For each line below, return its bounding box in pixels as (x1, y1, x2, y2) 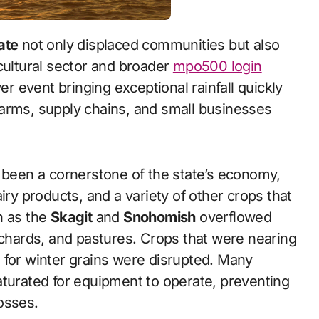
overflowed (195, 209, 272, 226)
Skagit (50, 209, 93, 226)
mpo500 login (172, 58, 262, 75)
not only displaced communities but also (18, 36, 280, 53)
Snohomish (123, 209, 196, 226)
